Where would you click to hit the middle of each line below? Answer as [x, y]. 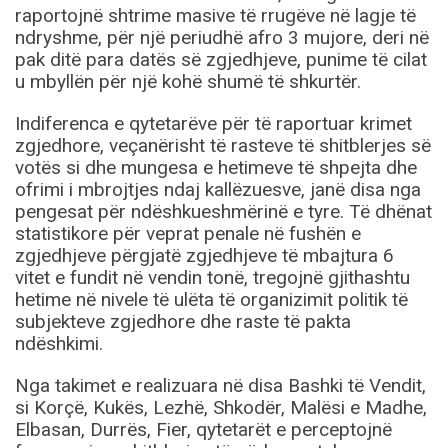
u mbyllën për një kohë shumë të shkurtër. [188, 82]
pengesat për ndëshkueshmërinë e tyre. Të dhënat [223, 212]
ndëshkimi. [59, 344]
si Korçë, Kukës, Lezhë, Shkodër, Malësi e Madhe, [221, 408]
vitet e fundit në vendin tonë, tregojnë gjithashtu [212, 278]
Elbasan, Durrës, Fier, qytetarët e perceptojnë [203, 430]
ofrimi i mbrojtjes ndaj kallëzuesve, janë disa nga [218, 190]
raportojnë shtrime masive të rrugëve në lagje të [215, 16]
